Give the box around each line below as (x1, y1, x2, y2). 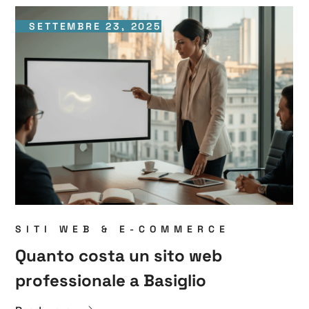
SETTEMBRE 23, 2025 (29, 20, 161, 32)
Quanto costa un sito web (15, 244, 223, 266)
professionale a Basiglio (15, 269, 207, 291)
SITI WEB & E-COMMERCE (15, 222, 230, 235)
